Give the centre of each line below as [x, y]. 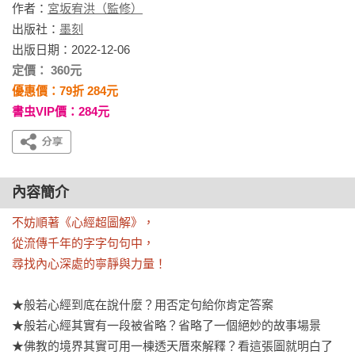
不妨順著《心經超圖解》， [83, 222]
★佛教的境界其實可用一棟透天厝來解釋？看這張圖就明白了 [172, 346]
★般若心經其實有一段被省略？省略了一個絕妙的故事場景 [166, 325]
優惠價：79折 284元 [65, 91]
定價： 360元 [47, 70]
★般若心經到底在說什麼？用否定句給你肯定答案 [143, 305]
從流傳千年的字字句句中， [83, 243]
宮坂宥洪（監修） [95, 8]
